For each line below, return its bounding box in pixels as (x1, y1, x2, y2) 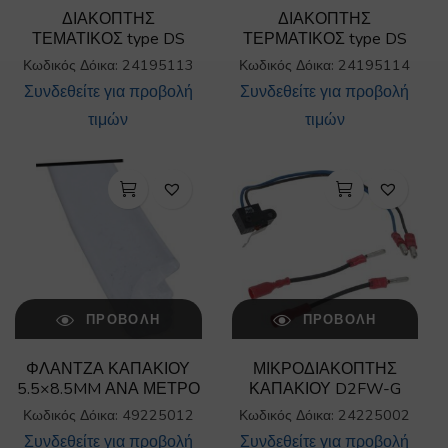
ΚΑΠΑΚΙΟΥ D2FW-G (248, 378, 401, 400)
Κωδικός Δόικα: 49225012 (22, 405, 194, 425)
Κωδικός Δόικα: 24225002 (239, 405, 411, 425)
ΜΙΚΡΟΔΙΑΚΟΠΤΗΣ (252, 358, 397, 380)
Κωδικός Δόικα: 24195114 (239, 55, 411, 75)
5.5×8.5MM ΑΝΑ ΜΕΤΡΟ (16, 378, 200, 400)
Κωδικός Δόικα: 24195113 (22, 55, 194, 75)
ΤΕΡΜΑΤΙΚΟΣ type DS (242, 28, 407, 50)
